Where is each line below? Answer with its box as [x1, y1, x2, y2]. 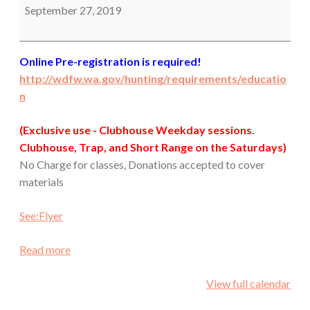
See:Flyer [19, 208, 63, 222]
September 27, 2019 [25, 3, 121, 17]
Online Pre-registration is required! [19, 54, 201, 68]
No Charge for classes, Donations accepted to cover [19, 157, 265, 171]
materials [19, 174, 64, 188]
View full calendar [206, 276, 291, 290]
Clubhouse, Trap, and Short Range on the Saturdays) [19, 140, 286, 154]
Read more [19, 242, 71, 256]
